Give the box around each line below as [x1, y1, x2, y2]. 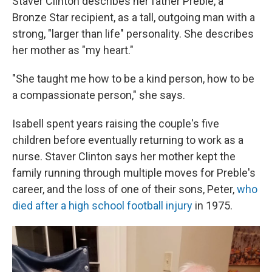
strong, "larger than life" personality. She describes [12, 27, 254, 40]
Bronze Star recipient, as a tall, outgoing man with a [12, 11, 255, 24]
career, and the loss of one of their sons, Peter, [12, 183, 237, 195]
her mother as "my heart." [12, 44, 134, 56]
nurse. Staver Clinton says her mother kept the [12, 150, 236, 163]
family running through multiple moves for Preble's [12, 166, 256, 179]
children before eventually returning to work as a [12, 134, 243, 146]
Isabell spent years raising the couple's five [12, 117, 219, 130]
